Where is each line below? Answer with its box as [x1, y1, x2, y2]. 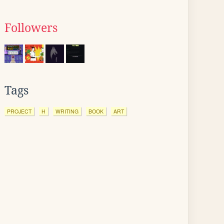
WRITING [55, 107, 78, 115]
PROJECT [7, 107, 31, 115]
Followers [4, 21, 57, 34]
